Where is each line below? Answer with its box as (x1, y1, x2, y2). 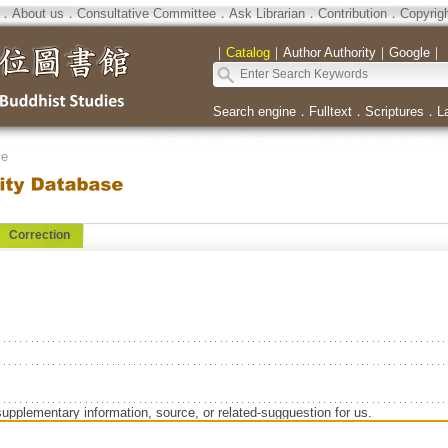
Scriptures (364, 104, 424, 119)
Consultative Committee (76, 6, 216, 21)
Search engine (212, 104, 296, 119)
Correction (8, 228, 70, 242)
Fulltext (308, 104, 352, 119)
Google (388, 45, 430, 60)
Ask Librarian (228, 6, 305, 21)
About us (11, 6, 64, 21)
